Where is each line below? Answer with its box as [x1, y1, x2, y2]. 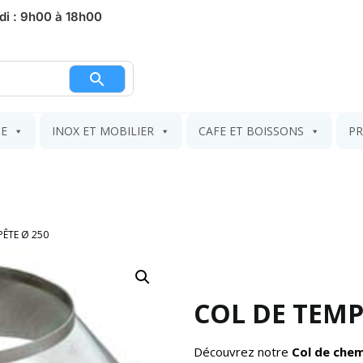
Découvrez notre [194, 344, 288, 360]
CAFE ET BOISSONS [199, 123, 304, 139]
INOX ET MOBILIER [52, 123, 154, 139]
